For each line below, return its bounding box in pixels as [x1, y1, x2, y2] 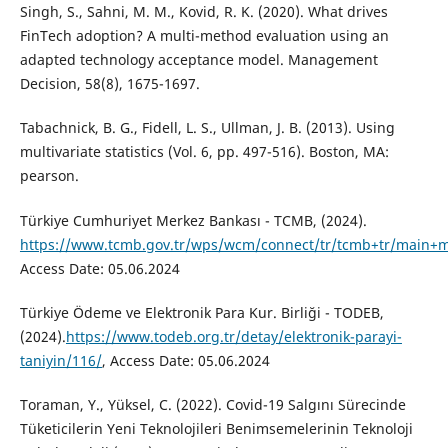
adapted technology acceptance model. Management [19, 50, 378, 70]
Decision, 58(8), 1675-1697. [19, 74, 200, 94]
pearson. [19, 166, 79, 186]
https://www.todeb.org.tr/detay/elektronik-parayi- [65, 326, 402, 346]
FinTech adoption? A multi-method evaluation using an [19, 26, 389, 46]
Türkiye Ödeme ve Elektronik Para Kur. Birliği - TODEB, [19, 302, 384, 322]
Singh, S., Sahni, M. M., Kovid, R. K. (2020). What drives [19, 2, 388, 22]
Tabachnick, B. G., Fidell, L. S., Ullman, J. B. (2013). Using [19, 118, 395, 138]
